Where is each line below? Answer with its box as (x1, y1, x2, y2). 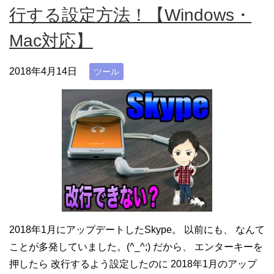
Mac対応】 (9, 31, 93, 50)
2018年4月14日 (9, 65, 77, 76)
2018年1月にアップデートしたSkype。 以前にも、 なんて (9, 224, 265, 235)
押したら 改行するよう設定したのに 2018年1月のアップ (9, 259, 257, 270)
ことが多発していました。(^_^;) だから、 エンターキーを (9, 242, 263, 253)
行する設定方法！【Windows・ (9, 5, 251, 24)
